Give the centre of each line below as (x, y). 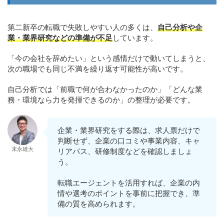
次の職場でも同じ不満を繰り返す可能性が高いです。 (97, 69)
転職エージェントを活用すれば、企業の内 (129, 183)
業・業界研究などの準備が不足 (60, 38)
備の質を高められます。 (99, 204)
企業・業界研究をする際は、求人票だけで (129, 130)
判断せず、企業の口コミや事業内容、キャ (129, 141)
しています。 (135, 38)
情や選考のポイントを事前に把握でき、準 (129, 193)
